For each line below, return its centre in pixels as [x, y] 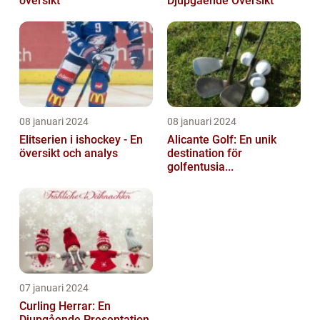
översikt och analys [69, 154]
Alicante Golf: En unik [222, 140]
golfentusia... [200, 167]
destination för [205, 154]
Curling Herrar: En [65, 306]
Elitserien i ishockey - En [81, 140]
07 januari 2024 [54, 288]
